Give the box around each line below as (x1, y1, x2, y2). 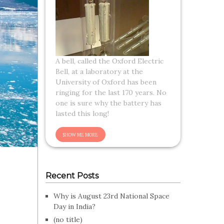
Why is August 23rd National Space (53, 191, 169, 200)
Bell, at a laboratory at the (55, 67, 143, 76)
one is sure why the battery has (55, 98, 161, 107)
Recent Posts (45, 171, 98, 180)
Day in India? (53, 202, 95, 211)
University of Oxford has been (55, 77, 156, 86)
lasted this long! (55, 109, 111, 118)
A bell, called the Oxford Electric (55, 56, 163, 65)
